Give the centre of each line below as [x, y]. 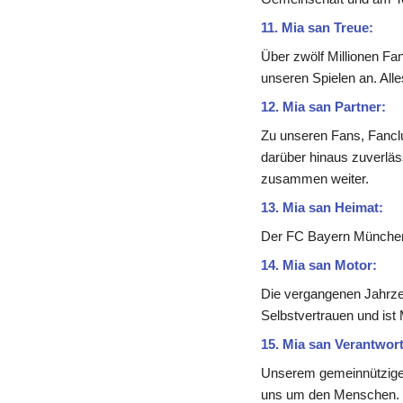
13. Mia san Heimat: [322, 208]
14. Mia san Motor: [318, 265]
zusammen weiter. [314, 179]
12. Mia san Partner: [323, 107]
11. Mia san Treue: [317, 28]
